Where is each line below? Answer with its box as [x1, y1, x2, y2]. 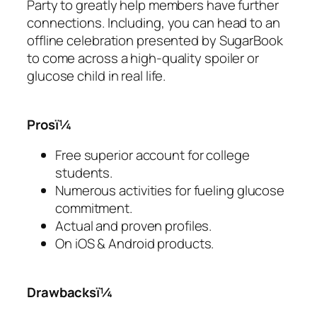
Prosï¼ [27, 115, 72, 134]
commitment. [55, 199, 132, 218]
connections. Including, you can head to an [27, 13, 280, 33]
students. [55, 163, 113, 183]
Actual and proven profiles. [55, 217, 212, 236]
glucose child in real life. [27, 67, 166, 86]
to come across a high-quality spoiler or [27, 49, 259, 68]
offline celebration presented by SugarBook [27, 31, 283, 50]
